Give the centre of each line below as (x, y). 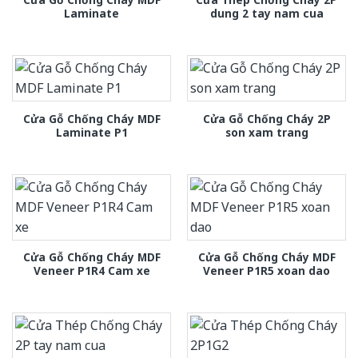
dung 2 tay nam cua (267, 13)
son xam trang (267, 132)
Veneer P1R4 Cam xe (91, 271)
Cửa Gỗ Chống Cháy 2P (267, 118)
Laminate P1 (91, 132)
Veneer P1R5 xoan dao (267, 271)
